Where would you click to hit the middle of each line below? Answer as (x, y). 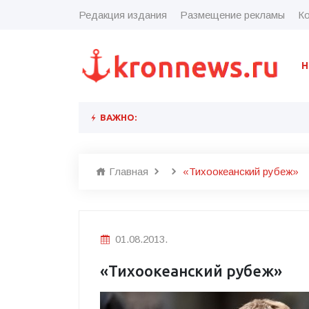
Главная (127, 171)
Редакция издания (123, 14)
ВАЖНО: (117, 117)
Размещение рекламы (232, 14)
